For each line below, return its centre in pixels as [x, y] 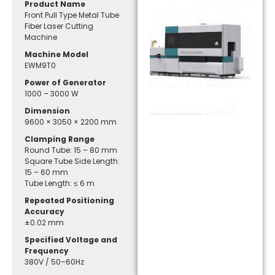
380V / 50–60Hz [55, 261]
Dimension [48, 110]
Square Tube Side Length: [72, 161]
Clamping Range [60, 139]
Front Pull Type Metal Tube [72, 15]
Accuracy [45, 211]
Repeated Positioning [70, 200]
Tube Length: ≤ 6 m [60, 183]
